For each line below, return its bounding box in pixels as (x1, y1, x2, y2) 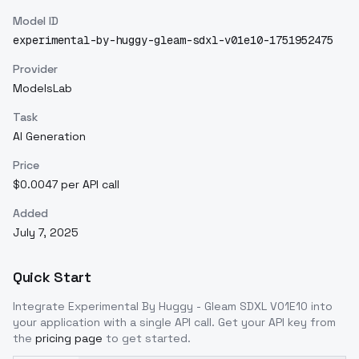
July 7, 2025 (13, 225, 79, 240)
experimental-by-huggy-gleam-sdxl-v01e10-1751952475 (13, 33, 333, 47)
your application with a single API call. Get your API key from (13, 315, 336, 329)
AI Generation (13, 129, 86, 143)
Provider (13, 62, 58, 76)
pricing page (35, 331, 103, 345)
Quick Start (13, 268, 91, 286)
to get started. (106, 331, 191, 345)
